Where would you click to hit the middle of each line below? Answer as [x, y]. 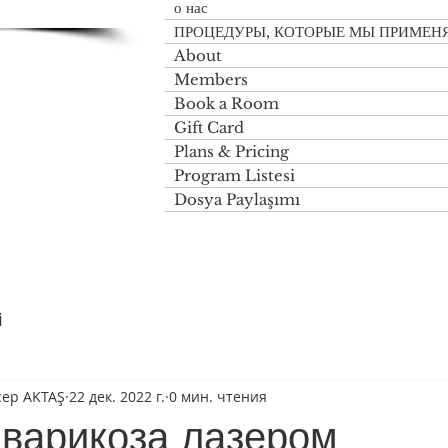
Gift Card [209, 127]
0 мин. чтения [218, 396]
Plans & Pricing [231, 151]
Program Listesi [234, 175]
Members [211, 79]
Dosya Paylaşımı [237, 199]
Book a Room [226, 103]
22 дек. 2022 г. [117, 396]
